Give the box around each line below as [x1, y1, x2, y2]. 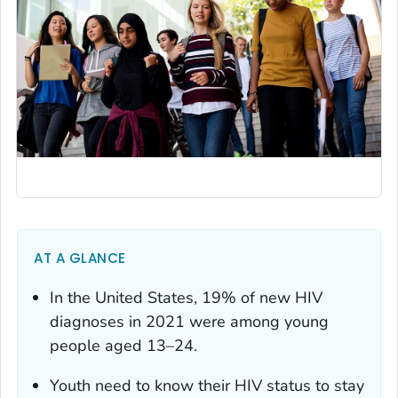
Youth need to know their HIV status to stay [50, 374, 364, 396]
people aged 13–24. [50, 334, 197, 356]
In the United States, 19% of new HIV [50, 286, 322, 308]
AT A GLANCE [34, 248, 126, 267]
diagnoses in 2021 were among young [50, 310, 329, 332]
